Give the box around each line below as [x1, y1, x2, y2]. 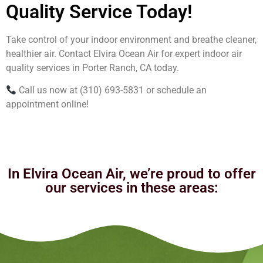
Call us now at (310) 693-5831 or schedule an [16, 85, 207, 96]
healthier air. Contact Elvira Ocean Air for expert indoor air [6, 48, 242, 59]
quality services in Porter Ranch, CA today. [6, 62, 179, 73]
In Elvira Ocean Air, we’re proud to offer [7, 166, 256, 183]
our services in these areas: [45, 180, 218, 197]
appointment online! [6, 99, 89, 110]
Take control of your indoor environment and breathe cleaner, [6, 33, 257, 45]
